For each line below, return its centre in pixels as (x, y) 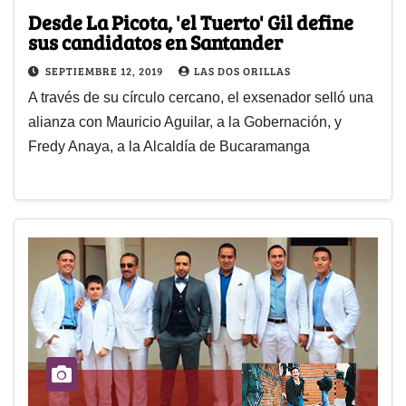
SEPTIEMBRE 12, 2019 (106, 70)
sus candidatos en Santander (155, 41)
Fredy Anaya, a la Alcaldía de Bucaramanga (169, 146)
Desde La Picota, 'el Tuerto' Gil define (191, 21)
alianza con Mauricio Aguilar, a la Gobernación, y (185, 121)
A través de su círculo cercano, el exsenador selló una (201, 97)
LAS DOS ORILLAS (242, 70)
